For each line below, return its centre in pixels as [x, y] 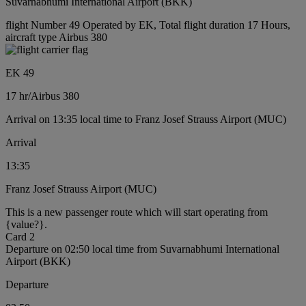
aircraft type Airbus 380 [56, 38]
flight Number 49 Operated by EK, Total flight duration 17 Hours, [148, 25]
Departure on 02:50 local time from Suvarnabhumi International [142, 249]
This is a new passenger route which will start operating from [137, 212]
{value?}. [26, 225]
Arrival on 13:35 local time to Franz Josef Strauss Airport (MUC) [146, 120]
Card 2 [20, 237]
